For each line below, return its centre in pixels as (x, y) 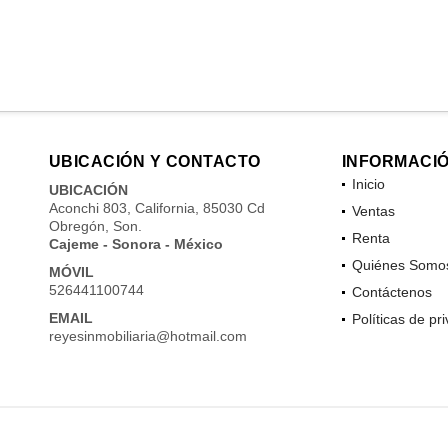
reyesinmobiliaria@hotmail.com (147, 335)
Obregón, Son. (95, 225)
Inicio (368, 183)
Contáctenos (391, 291)
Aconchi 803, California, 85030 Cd (156, 207)
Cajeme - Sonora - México (135, 243)
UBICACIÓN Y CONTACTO (154, 161)
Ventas (373, 210)
